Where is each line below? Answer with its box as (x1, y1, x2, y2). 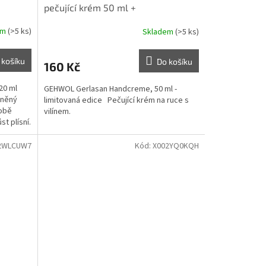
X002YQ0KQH (152, 140, 199, 153)
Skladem (142, 26, 175, 38)
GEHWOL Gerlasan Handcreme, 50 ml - (43, 83, 177, 96)
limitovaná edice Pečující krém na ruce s (43, 94, 189, 107)
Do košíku (156, 56, 192, 67)
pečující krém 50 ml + (43, 2, 136, 14)
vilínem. (43, 106, 71, 118)
